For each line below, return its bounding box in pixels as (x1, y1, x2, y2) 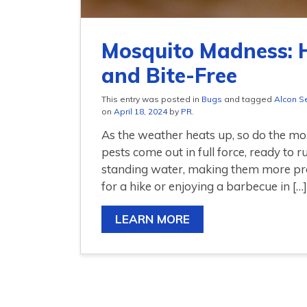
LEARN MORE (115, 212, 191, 227)
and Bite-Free (101, 62, 237, 89)
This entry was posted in (101, 94, 201, 105)
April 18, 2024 (114, 106, 167, 117)
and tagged (222, 94, 274, 105)
